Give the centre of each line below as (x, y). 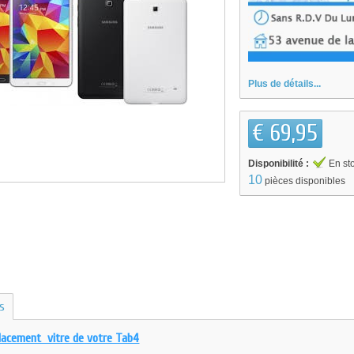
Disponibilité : (279, 163)
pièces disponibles (305, 181)
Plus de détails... (285, 83)
